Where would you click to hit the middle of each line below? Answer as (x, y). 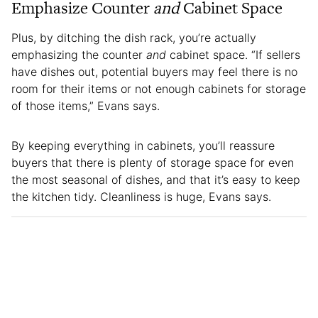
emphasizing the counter (79, 54)
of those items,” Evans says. (87, 105)
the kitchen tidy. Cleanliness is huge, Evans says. (141, 196)
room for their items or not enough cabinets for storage (159, 88)
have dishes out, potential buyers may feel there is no (154, 71)
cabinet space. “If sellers (233, 54)
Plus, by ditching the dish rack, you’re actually (134, 37)
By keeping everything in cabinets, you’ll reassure (143, 145)
